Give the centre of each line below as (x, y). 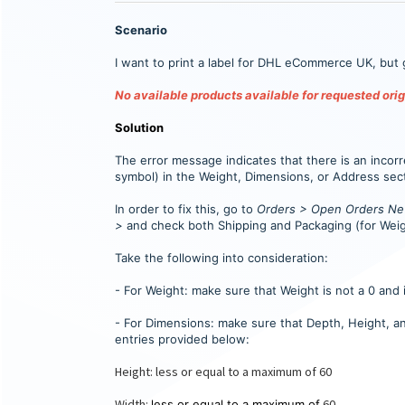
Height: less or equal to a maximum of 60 (223, 371)
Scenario (142, 29)
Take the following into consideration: (221, 257)
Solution (139, 127)
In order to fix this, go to (186, 208)
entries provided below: (182, 339)
